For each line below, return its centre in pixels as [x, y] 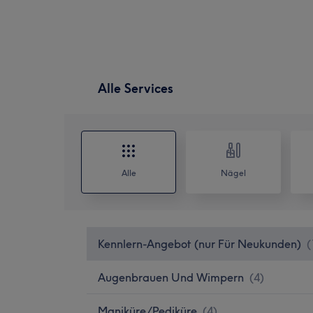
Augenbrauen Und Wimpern [171, 277]
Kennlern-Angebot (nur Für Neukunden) [199, 243]
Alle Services [136, 88]
